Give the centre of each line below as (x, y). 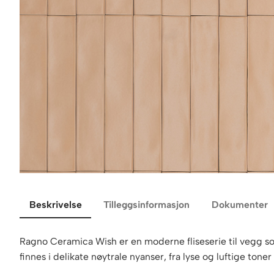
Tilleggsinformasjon (147, 205)
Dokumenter (239, 205)
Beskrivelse (55, 205)
